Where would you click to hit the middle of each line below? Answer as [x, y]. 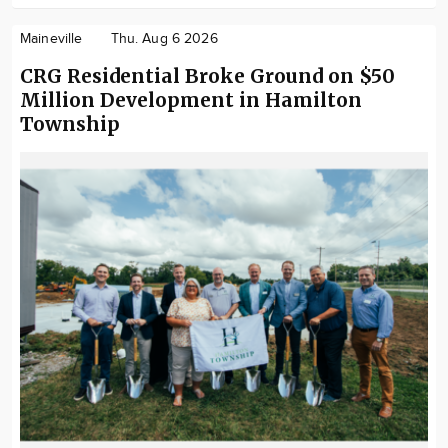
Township [70, 124]
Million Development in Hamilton [191, 100]
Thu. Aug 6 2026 [164, 39]
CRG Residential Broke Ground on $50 [207, 76]
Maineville [51, 39]
